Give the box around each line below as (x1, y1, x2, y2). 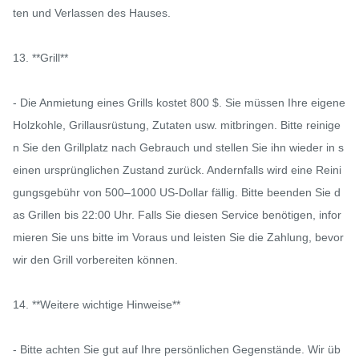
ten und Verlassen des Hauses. (13, 6, 171, 20)
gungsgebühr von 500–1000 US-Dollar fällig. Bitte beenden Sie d (13, 186, 341, 200)
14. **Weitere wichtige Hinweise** (13, 298, 180, 312)
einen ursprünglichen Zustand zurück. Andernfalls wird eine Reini (13, 163, 341, 177)
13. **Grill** (13, 51, 68, 65)
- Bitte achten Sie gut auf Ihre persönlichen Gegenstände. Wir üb (13, 343, 341, 357)
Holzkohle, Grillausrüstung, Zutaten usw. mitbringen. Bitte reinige (13, 119, 341, 132)
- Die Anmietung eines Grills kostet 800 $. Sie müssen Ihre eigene (13, 96, 345, 110)
